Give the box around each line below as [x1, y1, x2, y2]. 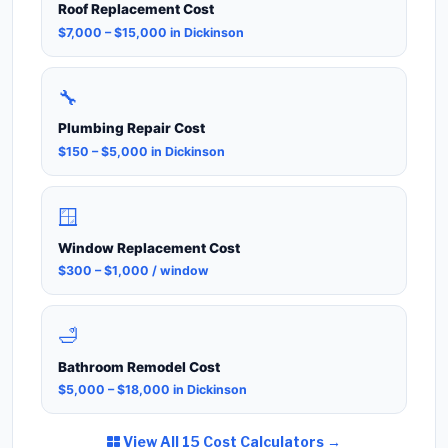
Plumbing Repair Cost [58, 120, 205, 137]
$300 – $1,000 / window [58, 262, 209, 278]
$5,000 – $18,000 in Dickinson [58, 382, 247, 398]
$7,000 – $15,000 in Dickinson [58, 24, 244, 40]
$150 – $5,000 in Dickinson [58, 143, 225, 159]
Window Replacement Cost [58, 239, 240, 256]
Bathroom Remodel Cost [58, 358, 220, 375]
